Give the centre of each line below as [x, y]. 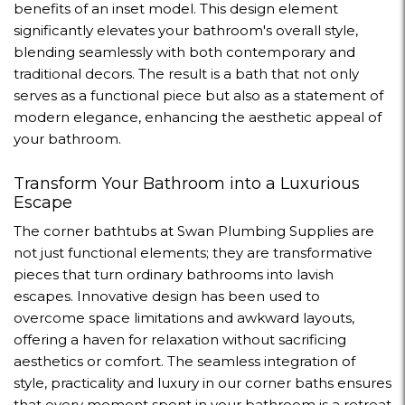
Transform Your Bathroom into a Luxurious [187, 183]
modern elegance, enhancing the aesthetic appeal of [198, 117]
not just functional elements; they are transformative [193, 252]
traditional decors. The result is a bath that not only [186, 73]
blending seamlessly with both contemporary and [184, 52]
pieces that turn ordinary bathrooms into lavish [174, 274]
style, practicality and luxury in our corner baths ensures [202, 382]
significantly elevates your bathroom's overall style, [186, 30]
